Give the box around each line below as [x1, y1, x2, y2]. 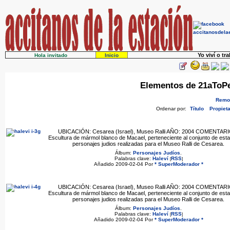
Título [190, 106, 204, 112]
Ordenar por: [156, 106, 188, 112]
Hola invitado [34, 52, 67, 58]
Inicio [105, 52, 119, 58]
